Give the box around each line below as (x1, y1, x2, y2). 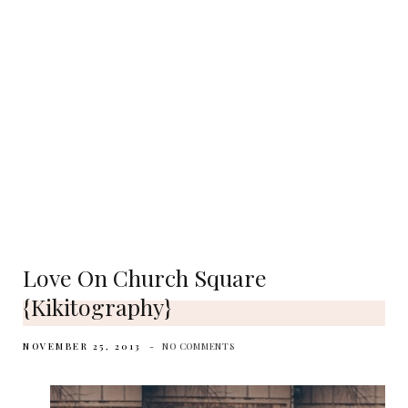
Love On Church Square (23, 262, 267, 292)
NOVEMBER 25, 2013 (23, 340, 141, 352)
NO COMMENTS (162, 340, 235, 352)
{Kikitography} (23, 291, 171, 321)
